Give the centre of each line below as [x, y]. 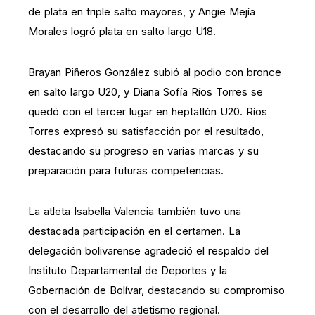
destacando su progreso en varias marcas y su [143, 150]
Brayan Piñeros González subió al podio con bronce [155, 72]
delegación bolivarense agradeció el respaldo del [148, 250]
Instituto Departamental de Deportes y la [128, 270]
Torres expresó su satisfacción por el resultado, [146, 131]
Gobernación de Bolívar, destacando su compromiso [156, 290]
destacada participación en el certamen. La [134, 231]
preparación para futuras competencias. [126, 170]
